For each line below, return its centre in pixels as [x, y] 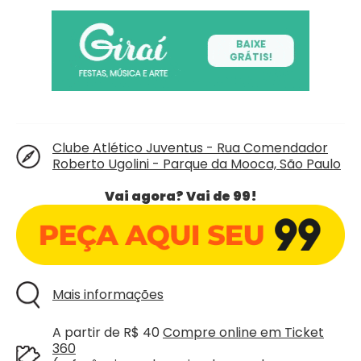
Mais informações [108, 294]
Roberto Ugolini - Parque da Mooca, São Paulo [197, 164]
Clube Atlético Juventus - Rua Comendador [190, 148]
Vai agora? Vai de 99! [180, 196]
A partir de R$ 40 [108, 332]
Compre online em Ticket [243, 332]
